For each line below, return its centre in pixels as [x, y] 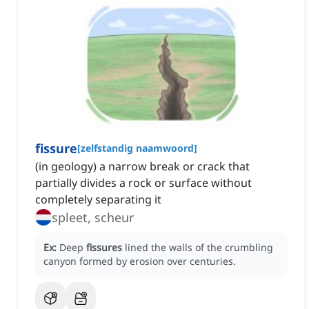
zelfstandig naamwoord [137, 148]
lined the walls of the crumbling [199, 248]
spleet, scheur [93, 218]
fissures [104, 248]
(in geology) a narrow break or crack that [142, 167]
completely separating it [98, 200]
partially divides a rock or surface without [143, 183]
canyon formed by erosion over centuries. [140, 261]
